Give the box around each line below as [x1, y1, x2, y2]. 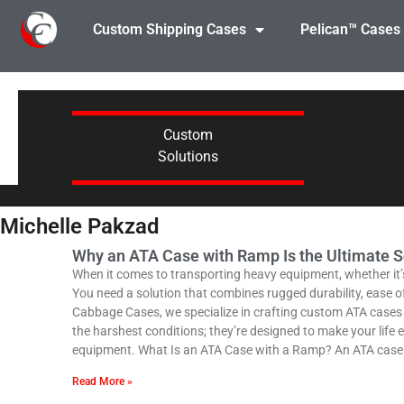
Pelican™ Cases [299, 21, 400, 38]
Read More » [72, 375, 133, 388]
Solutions [157, 147, 218, 165]
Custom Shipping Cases [92, 21, 246, 38]
